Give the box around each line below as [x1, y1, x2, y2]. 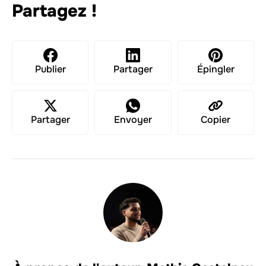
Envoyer [113, 113, 152, 126]
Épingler [197, 63, 235, 76]
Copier [201, 113, 231, 126]
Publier [34, 63, 66, 76]
